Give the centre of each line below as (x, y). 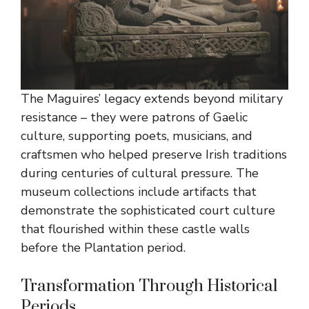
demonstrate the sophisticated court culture (148, 210)
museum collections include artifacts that (139, 191)
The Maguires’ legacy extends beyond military (152, 98)
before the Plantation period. (103, 247)
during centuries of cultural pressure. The (140, 173)
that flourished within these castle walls (135, 229)
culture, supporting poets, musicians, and (137, 136)
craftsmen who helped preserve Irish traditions (154, 154)
